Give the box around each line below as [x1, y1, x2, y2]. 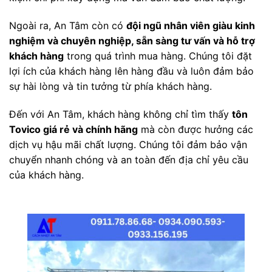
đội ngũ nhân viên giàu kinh [126, 19, 255, 32]
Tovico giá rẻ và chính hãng [9, 123, 138, 135]
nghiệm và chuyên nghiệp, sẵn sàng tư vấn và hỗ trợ [9, 35, 255, 47]
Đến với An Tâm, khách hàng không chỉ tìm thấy [9, 107, 232, 120]
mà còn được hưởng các [138, 123, 253, 135]
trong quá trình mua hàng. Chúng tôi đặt [64, 50, 252, 63]
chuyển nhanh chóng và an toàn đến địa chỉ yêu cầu [9, 153, 248, 166]
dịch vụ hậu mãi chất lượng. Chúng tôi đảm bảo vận [9, 138, 247, 151]
